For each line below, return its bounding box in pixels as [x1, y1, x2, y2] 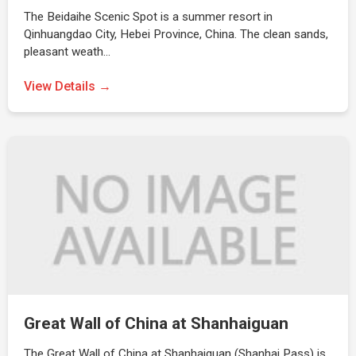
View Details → [24, 79, 111, 94]
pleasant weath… [24, 44, 110, 59]
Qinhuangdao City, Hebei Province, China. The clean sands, [24, 27, 328, 41]
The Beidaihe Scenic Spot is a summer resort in [24, 10, 273, 24]
